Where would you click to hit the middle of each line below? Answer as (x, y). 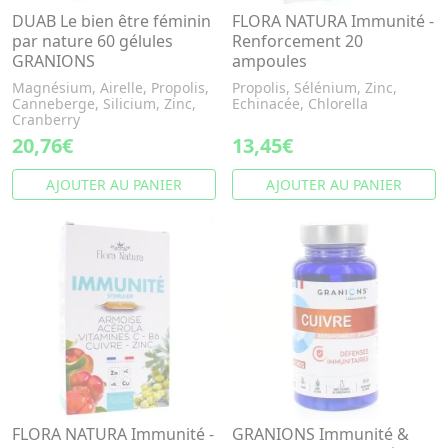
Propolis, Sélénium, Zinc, (314, 87)
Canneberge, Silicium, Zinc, (104, 103)
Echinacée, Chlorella (300, 103)
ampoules (269, 61)
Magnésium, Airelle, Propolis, (110, 87)
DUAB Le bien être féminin (111, 21)
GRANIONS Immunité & (320, 434)
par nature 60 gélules (92, 41)
